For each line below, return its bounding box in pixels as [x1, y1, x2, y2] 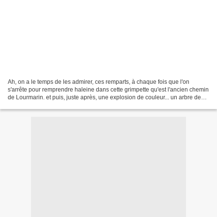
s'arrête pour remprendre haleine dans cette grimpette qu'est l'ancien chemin [8, 86, 209, 93]
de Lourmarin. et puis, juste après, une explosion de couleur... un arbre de [8, 93, 201, 101]
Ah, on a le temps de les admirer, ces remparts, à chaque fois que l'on [8, 78, 189, 85]
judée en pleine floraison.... [8, 101, 79, 108]
